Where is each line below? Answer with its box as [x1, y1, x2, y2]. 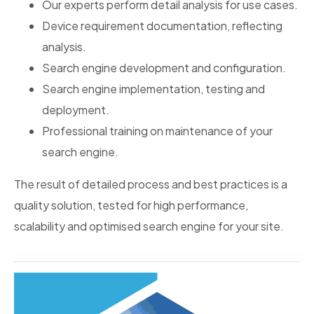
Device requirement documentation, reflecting [42, 18, 282, 33]
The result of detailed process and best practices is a [14, 177, 287, 191]
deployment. [42, 102, 109, 117]
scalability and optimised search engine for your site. [14, 219, 284, 233]
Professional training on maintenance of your [42, 123, 273, 138]
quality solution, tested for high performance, [14, 198, 248, 212]
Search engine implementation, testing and [42, 81, 265, 96]
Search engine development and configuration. [42, 60, 286, 75]
